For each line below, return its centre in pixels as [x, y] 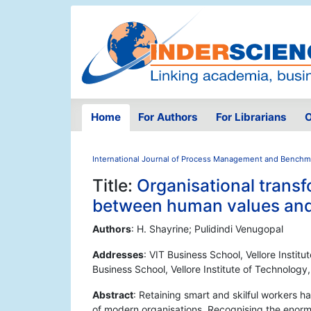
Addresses [118, 255]
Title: [115, 186]
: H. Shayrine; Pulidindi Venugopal [207, 229]
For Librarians [251, 117]
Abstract [113, 295]
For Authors [168, 117]
